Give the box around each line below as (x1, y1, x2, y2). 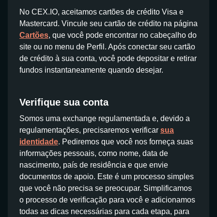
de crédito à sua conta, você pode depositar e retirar (19, 54, 197, 62)
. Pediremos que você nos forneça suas (58, 138, 193, 146)
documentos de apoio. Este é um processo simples (19, 172, 194, 181)
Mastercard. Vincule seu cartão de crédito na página (19, 19, 198, 28)
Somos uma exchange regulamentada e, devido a (19, 114, 190, 123)
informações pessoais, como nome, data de (19, 149, 168, 157)
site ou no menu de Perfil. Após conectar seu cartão (19, 43, 195, 51)
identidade (19, 138, 58, 146)
